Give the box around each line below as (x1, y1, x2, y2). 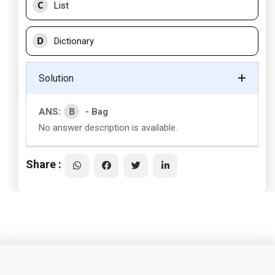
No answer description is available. (39, 122, 177, 133)
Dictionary (54, 36, 94, 47)
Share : (26, 157, 61, 171)
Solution (39, 72, 74, 84)
